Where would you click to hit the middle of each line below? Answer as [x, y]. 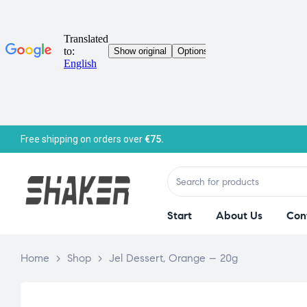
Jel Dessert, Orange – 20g [173, 258]
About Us [239, 216]
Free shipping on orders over [83, 139]
